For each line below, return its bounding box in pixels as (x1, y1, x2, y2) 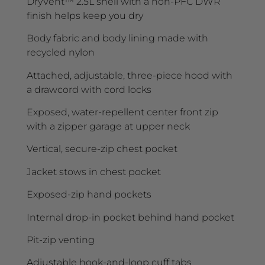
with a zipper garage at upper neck (27, 121, 190, 132)
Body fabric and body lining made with (27, 33, 208, 44)
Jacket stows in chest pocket (27, 166, 161, 177)
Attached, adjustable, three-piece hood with (27, 69, 232, 81)
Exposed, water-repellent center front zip (27, 106, 218, 118)
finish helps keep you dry (27, 9, 143, 21)
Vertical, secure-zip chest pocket (27, 143, 177, 155)
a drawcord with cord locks (27, 83, 151, 95)
